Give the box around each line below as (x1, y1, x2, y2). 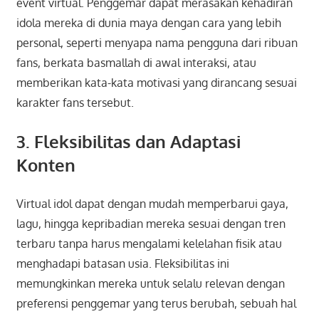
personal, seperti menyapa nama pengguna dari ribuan (16, 35, 298, 50)
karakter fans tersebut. (16, 95, 134, 110)
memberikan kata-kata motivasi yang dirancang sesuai (16, 75, 297, 90)
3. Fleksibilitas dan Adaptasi (16, 130, 241, 152)
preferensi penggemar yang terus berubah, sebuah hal (16, 296, 296, 310)
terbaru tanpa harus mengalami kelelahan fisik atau (16, 236, 282, 251)
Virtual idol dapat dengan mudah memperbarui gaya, (16, 196, 288, 211)
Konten (16, 153, 75, 176)
